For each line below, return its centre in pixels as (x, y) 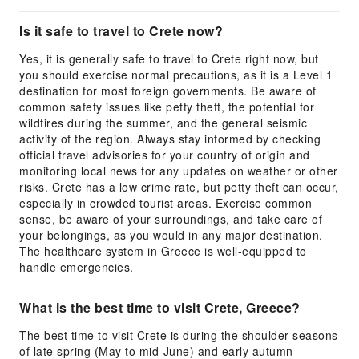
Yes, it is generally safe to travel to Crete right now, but (169, 58)
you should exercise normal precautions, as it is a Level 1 (176, 75)
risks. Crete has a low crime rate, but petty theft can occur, (179, 187)
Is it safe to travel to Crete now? (121, 31)
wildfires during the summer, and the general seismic (163, 123)
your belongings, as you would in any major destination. (171, 235)
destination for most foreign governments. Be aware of (168, 91)
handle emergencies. (77, 267)
